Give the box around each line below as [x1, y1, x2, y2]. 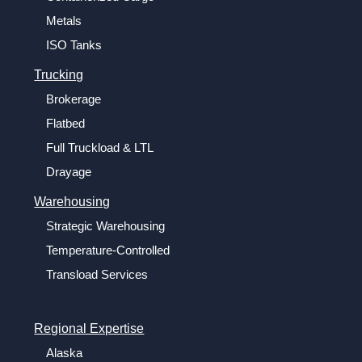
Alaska [46, 345, 83, 360]
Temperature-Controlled [46, 242, 170, 257]
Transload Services [46, 267, 149, 281]
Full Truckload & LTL [46, 140, 154, 154]
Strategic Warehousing [46, 218, 166, 233]
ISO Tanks [46, 37, 103, 52]
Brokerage [46, 91, 102, 106]
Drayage [46, 164, 92, 179]
